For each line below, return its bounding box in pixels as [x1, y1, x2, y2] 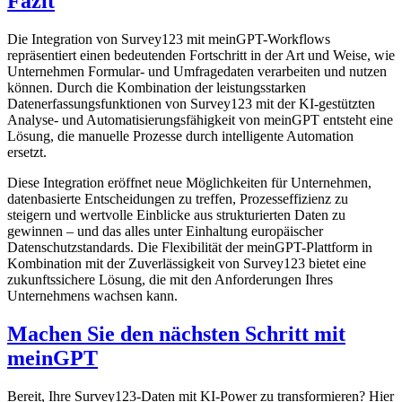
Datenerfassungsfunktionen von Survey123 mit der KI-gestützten [7, 96, 375, 112]
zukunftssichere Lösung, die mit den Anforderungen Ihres [7, 272, 333, 288]
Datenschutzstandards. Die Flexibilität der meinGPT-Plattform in [7, 240, 372, 256]
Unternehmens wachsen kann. [7, 288, 178, 304]
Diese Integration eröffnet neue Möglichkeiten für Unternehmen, [7, 175, 371, 191]
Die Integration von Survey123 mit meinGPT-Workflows [7, 31, 330, 48]
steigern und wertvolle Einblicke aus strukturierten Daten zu [7, 207, 345, 223]
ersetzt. [7, 144, 47, 161]
